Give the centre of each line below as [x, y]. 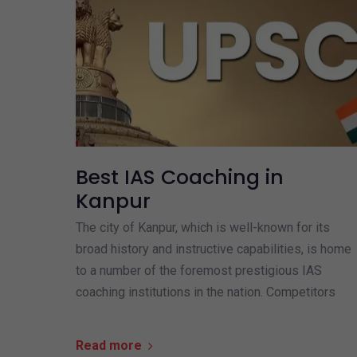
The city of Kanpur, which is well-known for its [202, 228]
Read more [108, 346]
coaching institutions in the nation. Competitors [205, 292]
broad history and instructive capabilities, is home [213, 249]
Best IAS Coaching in [179, 178]
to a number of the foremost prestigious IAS [198, 271]
